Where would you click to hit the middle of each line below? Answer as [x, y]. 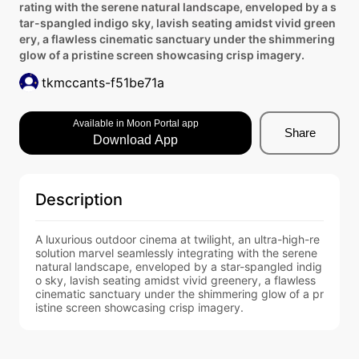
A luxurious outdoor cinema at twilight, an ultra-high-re [177, 239]
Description [79, 200]
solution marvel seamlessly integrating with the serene [176, 253]
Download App [135, 140]
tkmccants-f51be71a [103, 83]
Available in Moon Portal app [135, 123]
